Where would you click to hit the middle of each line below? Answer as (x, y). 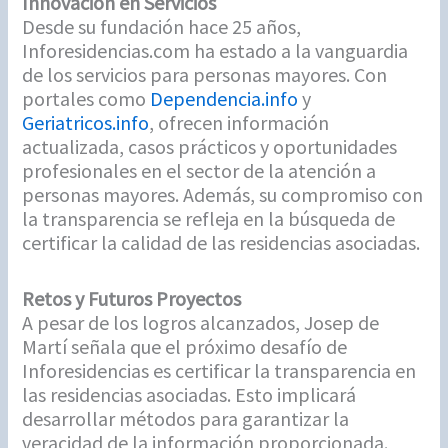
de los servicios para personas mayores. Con (205, 75)
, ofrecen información (239, 123)
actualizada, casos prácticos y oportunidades (210, 147)
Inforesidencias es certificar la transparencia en (219, 371)
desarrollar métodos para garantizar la (186, 419)
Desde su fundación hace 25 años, (162, 27)
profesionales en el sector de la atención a (199, 171)
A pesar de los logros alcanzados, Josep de (201, 323)
